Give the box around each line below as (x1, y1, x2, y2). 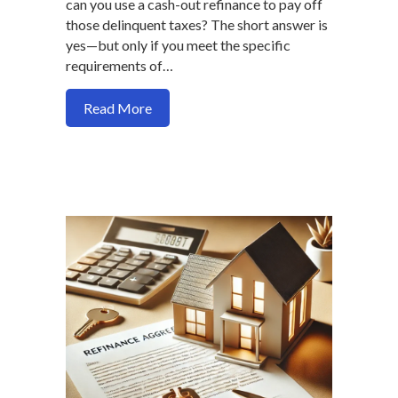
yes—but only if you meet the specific (66, 36, 291, 54)
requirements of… (66, 57, 173, 75)
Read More (84, 99, 152, 117)
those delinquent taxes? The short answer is (66, 16, 328, 34)
